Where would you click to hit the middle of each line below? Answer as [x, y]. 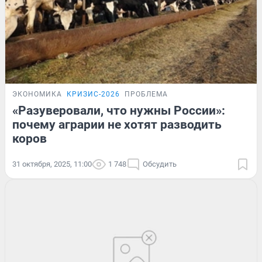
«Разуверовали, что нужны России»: [119, 110]
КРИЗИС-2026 [93, 94]
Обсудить [160, 164]
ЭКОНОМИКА [37, 94]
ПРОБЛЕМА [146, 94]
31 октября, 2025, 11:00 [52, 164]
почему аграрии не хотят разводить [117, 124]
